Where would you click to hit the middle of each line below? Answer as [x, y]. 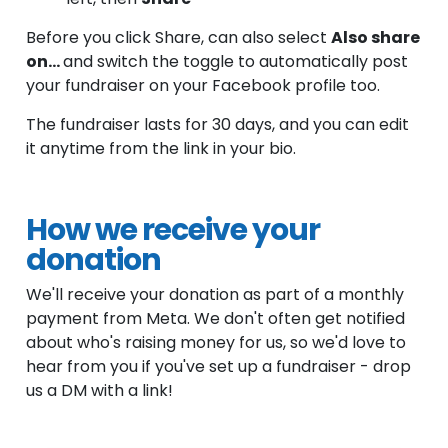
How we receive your [173, 230]
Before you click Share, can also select [179, 37]
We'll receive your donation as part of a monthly [215, 294]
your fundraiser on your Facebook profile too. [203, 85]
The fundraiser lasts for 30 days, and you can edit [218, 124]
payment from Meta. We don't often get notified [216, 318]
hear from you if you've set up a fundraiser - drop [219, 366]
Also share [376, 37]
